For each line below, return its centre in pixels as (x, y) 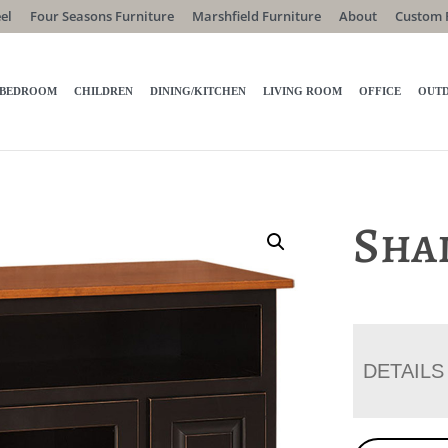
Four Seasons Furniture (101, 15)
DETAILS (404, 370)
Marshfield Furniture (256, 15)
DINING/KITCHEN (198, 91)
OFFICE (380, 91)
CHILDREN (104, 91)
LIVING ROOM (303, 91)
